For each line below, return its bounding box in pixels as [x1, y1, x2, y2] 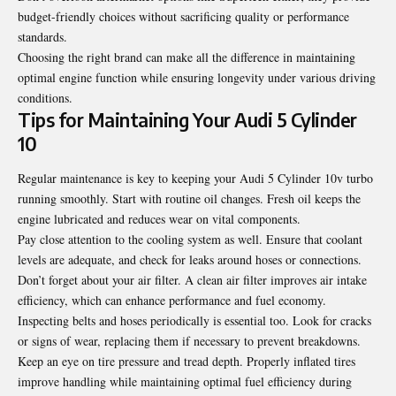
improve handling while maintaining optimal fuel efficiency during [18, 373, 352, 391]
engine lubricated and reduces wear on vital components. [18, 210, 301, 228]
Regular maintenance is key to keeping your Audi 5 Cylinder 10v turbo [18, 170, 373, 187]
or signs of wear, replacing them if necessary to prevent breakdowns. [18, 332, 361, 350]
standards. [18, 27, 67, 45]
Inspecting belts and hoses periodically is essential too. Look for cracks [18, 312, 371, 330]
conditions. [18, 88, 72, 106]
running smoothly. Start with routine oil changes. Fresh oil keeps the [18, 190, 361, 208]
